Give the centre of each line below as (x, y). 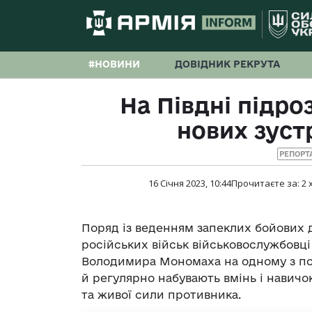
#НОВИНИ (114, 64)
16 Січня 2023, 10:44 (189, 184)
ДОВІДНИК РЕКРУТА (227, 64)
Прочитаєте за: (266, 184)
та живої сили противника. (161, 295)
